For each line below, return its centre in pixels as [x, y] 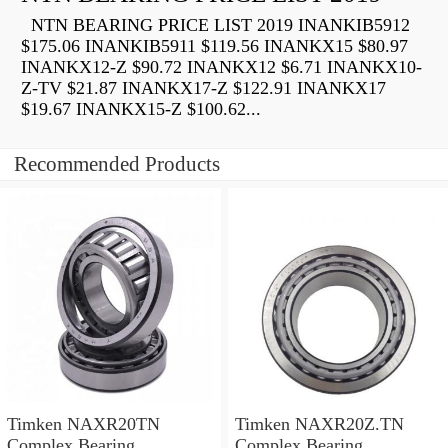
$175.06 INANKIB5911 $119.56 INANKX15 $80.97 [214, 46]
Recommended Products [117, 164]
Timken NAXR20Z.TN [319, 423]
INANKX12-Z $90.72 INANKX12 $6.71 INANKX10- [221, 67]
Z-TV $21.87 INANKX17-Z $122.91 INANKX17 [203, 88]
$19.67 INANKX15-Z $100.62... [141, 109]
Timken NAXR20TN [83, 423]
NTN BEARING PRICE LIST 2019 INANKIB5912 [215, 25]
